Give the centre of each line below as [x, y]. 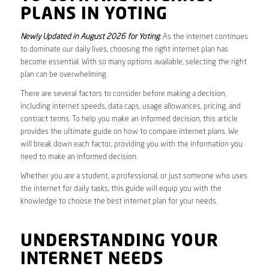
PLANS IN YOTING [94, 15]
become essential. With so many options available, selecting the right [133, 62]
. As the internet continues [204, 37]
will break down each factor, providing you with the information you [131, 144]
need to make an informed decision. [79, 157]
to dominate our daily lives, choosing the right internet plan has [124, 49]
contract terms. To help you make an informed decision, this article [129, 119]
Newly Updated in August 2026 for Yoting [90, 37]
